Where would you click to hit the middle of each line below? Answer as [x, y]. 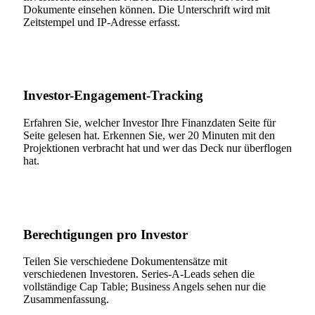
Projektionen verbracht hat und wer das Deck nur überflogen [157, 148]
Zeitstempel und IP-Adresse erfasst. [102, 22]
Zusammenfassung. [66, 300]
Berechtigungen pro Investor [105, 234]
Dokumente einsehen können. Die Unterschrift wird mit [147, 9]
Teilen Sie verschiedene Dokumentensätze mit [125, 262]
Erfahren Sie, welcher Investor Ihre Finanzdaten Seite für [149, 122]
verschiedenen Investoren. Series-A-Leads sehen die [139, 274]
